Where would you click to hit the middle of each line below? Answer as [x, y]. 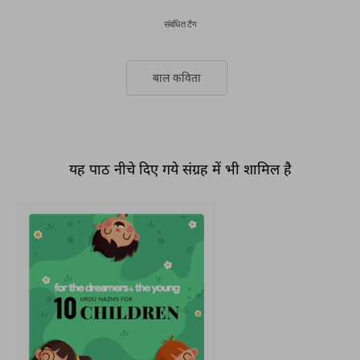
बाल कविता [177, 78]
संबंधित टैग [180, 24]
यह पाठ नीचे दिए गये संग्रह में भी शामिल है [180, 171]
